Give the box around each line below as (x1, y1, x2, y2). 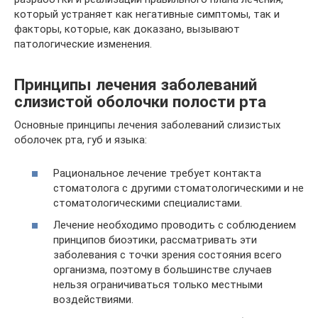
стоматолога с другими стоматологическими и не (53, 181, 304, 194)
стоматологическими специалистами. (53, 196, 242, 209)
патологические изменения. (14, 38, 152, 51)
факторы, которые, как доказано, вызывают (14, 23, 240, 36)
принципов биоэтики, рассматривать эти (53, 234, 257, 247)
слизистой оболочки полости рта (14, 92, 266, 111)
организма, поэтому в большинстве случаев (53, 263, 272, 277)
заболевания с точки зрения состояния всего (53, 248, 282, 262)
